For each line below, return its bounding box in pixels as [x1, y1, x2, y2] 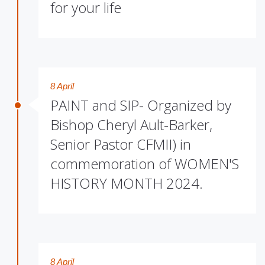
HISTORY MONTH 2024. [50, 173, 203, 193]
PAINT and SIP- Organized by [50, 95, 231, 115]
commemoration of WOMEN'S [50, 154, 239, 173]
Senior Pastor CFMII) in [50, 134, 191, 154]
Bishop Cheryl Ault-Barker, [50, 115, 212, 134]
